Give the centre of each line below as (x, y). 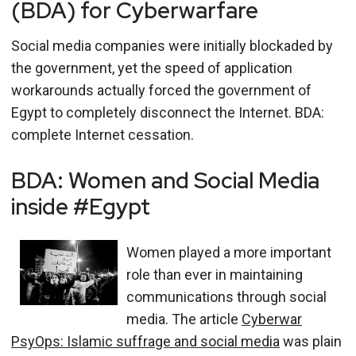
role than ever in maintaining (215, 274)
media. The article (184, 319)
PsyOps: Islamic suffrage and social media (145, 341)
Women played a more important (229, 252)
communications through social (226, 296)
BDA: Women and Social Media (165, 180)
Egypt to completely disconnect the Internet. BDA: (168, 112)
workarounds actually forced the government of (161, 90)
